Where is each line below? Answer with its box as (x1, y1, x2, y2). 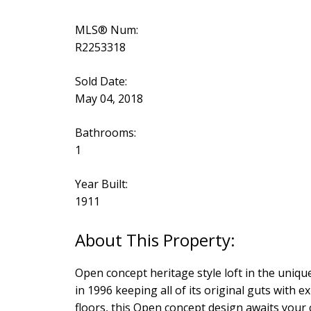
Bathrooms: (74, 125, 136, 141)
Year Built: (74, 176, 128, 192)
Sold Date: (74, 74, 127, 90)
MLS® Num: (74, 22, 138, 38)
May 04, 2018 (74, 91, 143, 107)
